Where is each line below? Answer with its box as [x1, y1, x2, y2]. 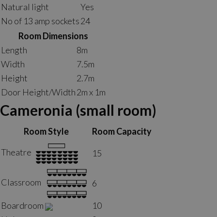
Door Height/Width [1, 87, 76, 97]
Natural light [1, 1, 49, 12]
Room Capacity [92, 126, 152, 137]
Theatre [1, 147, 33, 158]
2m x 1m [77, 87, 106, 97]
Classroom [1, 177, 43, 188]
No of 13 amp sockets [1, 15, 79, 26]
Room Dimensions [18, 31, 88, 41]
